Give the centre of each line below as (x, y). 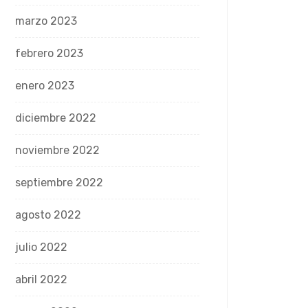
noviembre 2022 (57, 150)
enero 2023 (45, 86)
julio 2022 (41, 247)
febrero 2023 (49, 53)
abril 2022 (41, 279)
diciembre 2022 (56, 118)
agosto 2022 (48, 215)
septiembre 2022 (59, 183)
